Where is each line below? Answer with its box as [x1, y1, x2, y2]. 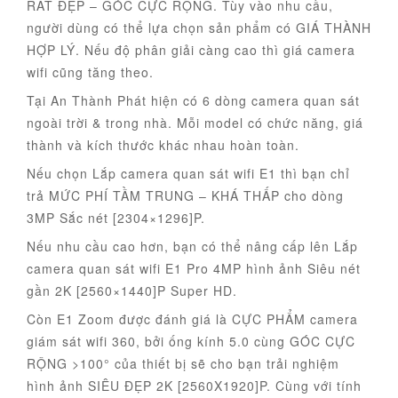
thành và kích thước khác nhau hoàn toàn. [27, 136, 299, 155]
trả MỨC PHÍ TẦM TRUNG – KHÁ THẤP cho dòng [27, 187, 344, 205]
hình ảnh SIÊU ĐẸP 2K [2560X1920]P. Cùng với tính [27, 377, 362, 395]
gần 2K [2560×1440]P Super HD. [27, 282, 237, 300]
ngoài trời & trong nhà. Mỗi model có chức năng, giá [27, 114, 363, 132]
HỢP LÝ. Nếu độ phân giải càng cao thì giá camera [27, 41, 355, 60]
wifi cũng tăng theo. [27, 63, 154, 82]
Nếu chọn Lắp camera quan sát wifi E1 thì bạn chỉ [27, 164, 350, 183]
